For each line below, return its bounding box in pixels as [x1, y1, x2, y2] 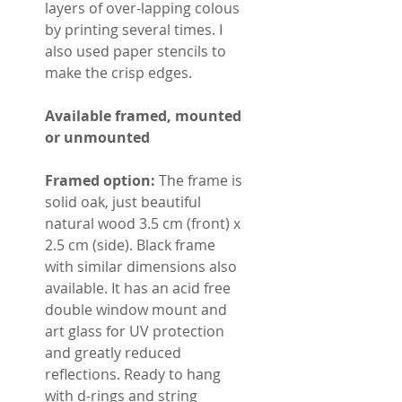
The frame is [155, 170, 242, 190]
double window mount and [45, 299, 227, 319]
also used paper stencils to [45, 40, 226, 61]
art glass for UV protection [45, 320, 224, 341]
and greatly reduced [45, 342, 181, 363]
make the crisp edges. [45, 62, 196, 83]
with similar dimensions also [45, 256, 237, 276]
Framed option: [45, 170, 155, 190]
